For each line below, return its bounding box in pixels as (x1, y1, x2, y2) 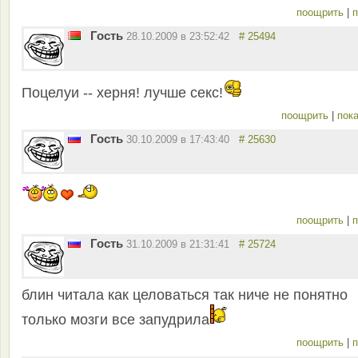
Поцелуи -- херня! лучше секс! (22, 85, 223, 101)
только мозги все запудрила (22, 312, 209, 328)
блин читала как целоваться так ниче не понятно (22, 287, 348, 304)
